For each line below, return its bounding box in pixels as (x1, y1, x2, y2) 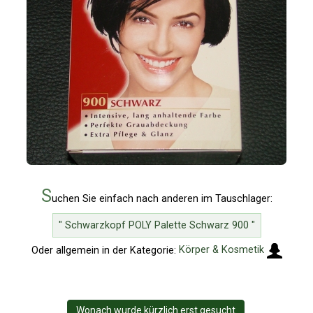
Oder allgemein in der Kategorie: (31, 244, 179, 256)
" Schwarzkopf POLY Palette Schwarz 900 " (58, 219, 255, 231)
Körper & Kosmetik (178, 244, 264, 256)
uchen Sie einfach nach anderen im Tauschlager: (51, 193, 272, 205)
